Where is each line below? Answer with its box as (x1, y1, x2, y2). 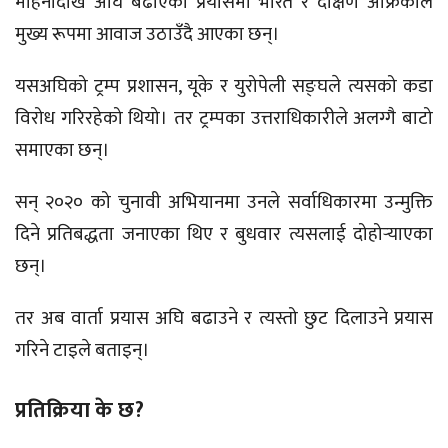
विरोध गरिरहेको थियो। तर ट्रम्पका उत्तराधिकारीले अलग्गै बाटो (15, 103, 433, 135)
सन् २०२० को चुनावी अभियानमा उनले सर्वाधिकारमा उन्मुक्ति (15, 187, 433, 219)
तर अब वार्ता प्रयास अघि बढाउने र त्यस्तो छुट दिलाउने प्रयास (15, 303, 433, 335)
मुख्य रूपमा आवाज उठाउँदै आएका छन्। (15, 19, 280, 51)
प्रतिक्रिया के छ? (15, 392, 144, 430)
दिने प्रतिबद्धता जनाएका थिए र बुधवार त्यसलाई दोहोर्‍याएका (15, 219, 433, 251)
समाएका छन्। (15, 135, 110, 167)
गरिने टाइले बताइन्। (15, 335, 150, 367)
